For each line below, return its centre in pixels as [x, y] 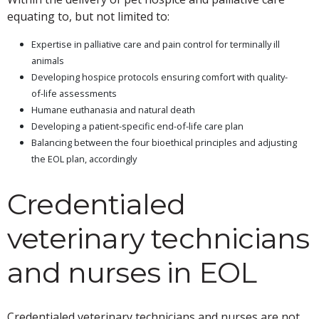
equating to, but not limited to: [88, 16]
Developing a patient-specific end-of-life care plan [137, 126]
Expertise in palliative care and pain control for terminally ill [156, 44]
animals [48, 60]
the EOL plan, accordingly [84, 158]
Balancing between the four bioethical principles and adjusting [164, 142]
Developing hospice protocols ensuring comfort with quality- [159, 77]
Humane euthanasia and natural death [113, 109]
